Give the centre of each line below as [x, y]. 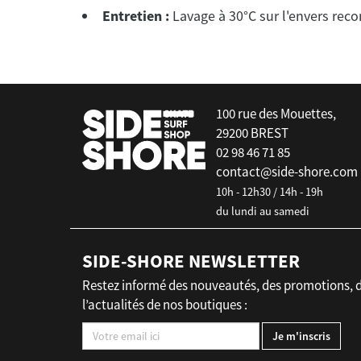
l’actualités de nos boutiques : [165, 305]
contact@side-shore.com [287, 172]
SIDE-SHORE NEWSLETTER [191, 261]
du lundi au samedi [263, 211]
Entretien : [136, 16]
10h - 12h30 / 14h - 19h [270, 192]
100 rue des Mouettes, [276, 114]
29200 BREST [252, 133]
